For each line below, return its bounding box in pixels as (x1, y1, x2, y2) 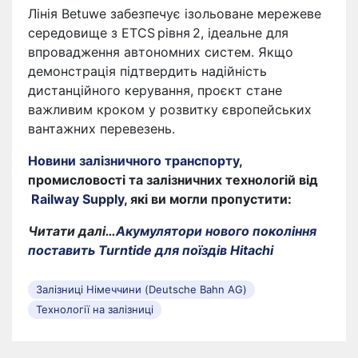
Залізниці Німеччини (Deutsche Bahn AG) (36, 282, 247, 296)
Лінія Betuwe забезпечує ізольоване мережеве (28, 5, 321, 22)
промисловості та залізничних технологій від (28, 171, 318, 188)
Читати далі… (28, 222, 116, 239)
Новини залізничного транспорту (28, 152, 239, 169)
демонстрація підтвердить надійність (28, 62, 267, 79)
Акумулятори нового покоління (116, 222, 316, 239)
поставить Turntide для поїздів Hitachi (28, 241, 273, 258)
